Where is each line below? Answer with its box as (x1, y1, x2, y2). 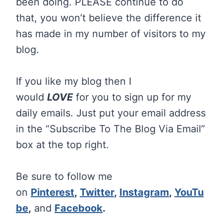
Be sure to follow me (16, 170, 112, 183)
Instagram (119, 186, 169, 199)
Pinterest (31, 186, 74, 199)
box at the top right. (16, 139, 109, 151)
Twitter (80, 186, 114, 199)
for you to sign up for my (73, 91, 191, 104)
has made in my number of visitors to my (16, 28, 206, 40)
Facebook (55, 202, 103, 215)
